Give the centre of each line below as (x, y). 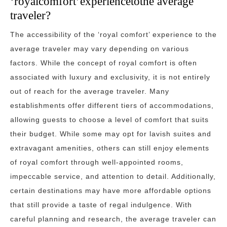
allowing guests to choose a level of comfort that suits (109, 120)
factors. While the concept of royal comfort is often (104, 63)
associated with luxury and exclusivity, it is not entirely (110, 77)
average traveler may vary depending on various (100, 49)
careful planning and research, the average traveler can (113, 219)
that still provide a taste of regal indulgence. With (101, 205)
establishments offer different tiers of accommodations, (112, 105)
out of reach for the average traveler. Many (90, 91)
